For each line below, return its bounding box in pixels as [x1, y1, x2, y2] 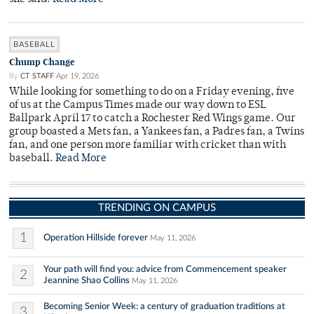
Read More [55, 153, 107, 165]
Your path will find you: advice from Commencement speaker [43, 264, 287, 275]
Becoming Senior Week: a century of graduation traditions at [43, 301, 285, 312]
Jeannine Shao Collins [43, 275, 130, 286]
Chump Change [9, 56, 75, 69]
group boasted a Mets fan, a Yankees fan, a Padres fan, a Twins [9, 127, 304, 138]
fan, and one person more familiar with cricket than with [9, 140, 286, 151]
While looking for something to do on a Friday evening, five [9, 87, 294, 98]
